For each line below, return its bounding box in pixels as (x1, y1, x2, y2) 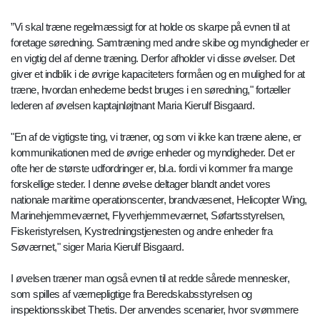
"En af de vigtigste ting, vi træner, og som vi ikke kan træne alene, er (11, 131, 301, 144)
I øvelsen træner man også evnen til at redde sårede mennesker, (11, 272, 289, 285)
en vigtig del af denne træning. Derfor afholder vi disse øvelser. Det (11, 52, 295, 65)
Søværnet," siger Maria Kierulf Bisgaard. (11, 241, 184, 254)
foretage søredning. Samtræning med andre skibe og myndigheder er (11, 36, 309, 49)
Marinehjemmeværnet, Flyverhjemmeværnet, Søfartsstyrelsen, (11, 209, 285, 222)
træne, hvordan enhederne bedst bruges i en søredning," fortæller (11, 84, 290, 96)
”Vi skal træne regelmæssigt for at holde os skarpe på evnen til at (11, 21, 289, 34)
